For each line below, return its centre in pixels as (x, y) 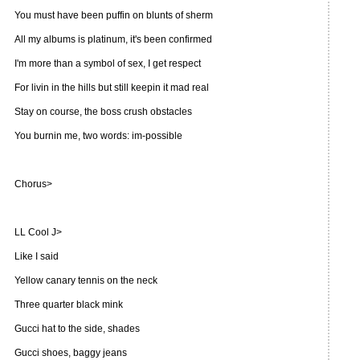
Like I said (37, 256)
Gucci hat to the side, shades (77, 329)
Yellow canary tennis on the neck (86, 280)
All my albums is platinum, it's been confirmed (113, 39)
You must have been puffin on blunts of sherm (114, 15)
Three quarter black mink (69, 305)
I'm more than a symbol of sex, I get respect (108, 63)
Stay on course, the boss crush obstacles (103, 112)
